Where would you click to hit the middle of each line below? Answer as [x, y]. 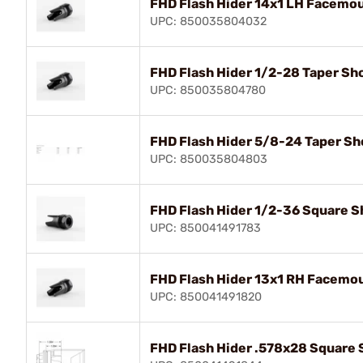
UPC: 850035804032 [208, 21]
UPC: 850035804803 [209, 159]
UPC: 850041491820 [206, 297]
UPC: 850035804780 [208, 90]
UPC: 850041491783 [205, 228]
